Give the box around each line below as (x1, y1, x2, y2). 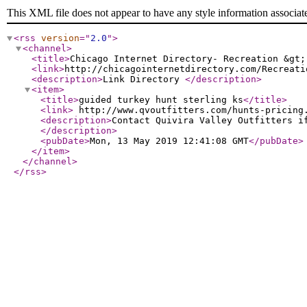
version (41, 33, 79, 43)
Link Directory (103, 74, 185, 84)
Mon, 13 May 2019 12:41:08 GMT (90, 136, 249, 146)
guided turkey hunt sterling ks (79, 95, 243, 105)
